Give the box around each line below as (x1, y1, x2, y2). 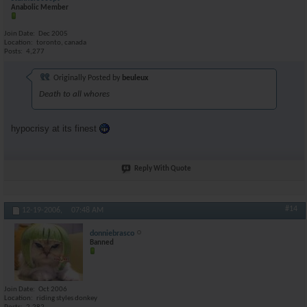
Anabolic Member (11, 4, 69, 12)
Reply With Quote (134, 164, 191, 173)
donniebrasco (90, 230, 134, 238)
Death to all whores (39, 89, 110, 99)
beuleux (122, 73, 149, 82)
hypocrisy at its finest (11, 123, 99, 134)
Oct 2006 (38, 286, 67, 293)
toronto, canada (36, 39, 86, 47)
